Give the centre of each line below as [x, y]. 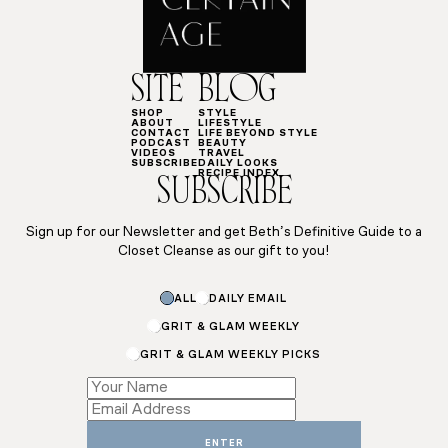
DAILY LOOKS [237, 164]
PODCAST [160, 144]
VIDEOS [153, 154]
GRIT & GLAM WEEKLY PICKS [230, 355]
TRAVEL [221, 154]
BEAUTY [222, 144]
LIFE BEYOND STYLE [257, 134]
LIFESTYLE [229, 124]
